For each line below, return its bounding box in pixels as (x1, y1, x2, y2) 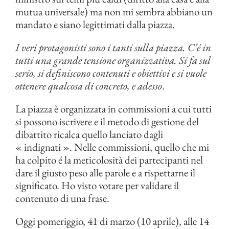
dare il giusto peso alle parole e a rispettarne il (15, 166, 195, 180)
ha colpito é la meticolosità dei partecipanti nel (15, 153, 203, 167)
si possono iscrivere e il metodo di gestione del (15, 114, 199, 129)
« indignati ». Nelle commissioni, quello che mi (15, 140, 209, 154)
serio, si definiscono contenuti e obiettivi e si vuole (15, 66, 207, 80)
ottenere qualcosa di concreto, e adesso (15, 79, 162, 93)
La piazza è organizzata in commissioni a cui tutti (15, 102, 212, 116)
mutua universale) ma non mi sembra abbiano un (15, 5, 213, 19)
